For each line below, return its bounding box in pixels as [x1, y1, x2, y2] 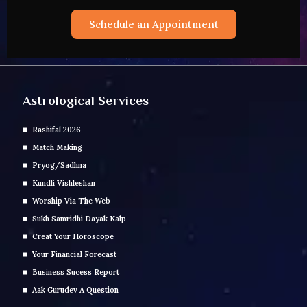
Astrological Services [22, 93, 149, 108]
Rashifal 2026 [32, 124, 81, 134]
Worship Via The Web [32, 195, 110, 206]
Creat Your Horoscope [32, 231, 114, 241]
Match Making [32, 142, 82, 152]
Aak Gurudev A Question [32, 284, 119, 295]
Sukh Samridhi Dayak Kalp [32, 213, 126, 223]
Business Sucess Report [32, 267, 119, 277]
